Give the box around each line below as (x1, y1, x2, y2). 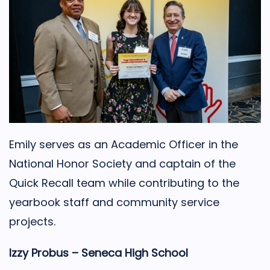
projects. (9, 214, 55, 230)
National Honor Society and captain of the (9, 156, 236, 172)
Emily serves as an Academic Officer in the (9, 137, 238, 152)
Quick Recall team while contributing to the (9, 175, 239, 191)
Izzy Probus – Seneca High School (9, 245, 188, 261)
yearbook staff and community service (9, 195, 219, 210)
